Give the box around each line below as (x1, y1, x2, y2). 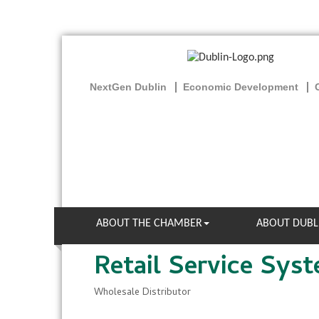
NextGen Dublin (90, 81, 167, 93)
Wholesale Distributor (94, 285, 191, 301)
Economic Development (183, 81, 298, 93)
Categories (93, 293, 147, 310)
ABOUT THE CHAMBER (96, 218, 202, 229)
